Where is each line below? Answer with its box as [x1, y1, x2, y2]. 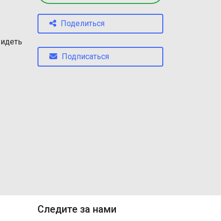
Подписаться [62, 52, 109, 61]
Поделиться [61, 18, 105, 28]
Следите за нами [37, 203, 116, 215]
